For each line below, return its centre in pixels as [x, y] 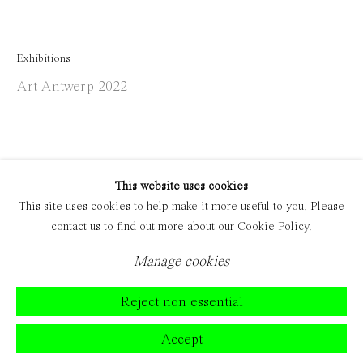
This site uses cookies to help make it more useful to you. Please [181, 207]
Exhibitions [43, 59]
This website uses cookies [181, 186]
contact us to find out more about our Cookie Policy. [181, 227]
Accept [181, 340]
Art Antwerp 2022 [72, 87]
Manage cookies [181, 261]
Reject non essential [181, 302]
